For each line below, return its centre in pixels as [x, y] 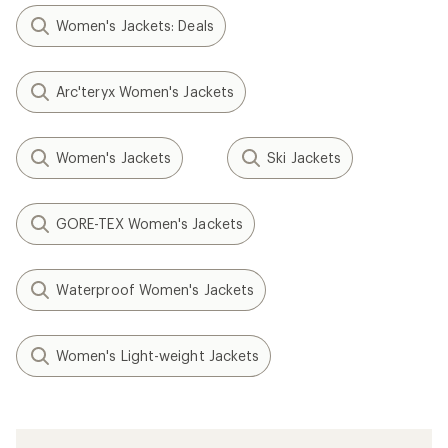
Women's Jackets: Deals [135, 25]
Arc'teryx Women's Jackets [145, 91]
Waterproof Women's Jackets [155, 289]
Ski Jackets [304, 157]
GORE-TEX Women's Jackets [149, 223]
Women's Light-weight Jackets [158, 355]
